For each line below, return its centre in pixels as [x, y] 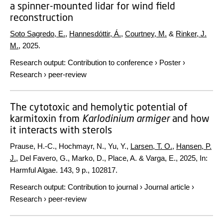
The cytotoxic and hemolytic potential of [99, 107]
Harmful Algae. [34, 170]
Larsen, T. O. [151, 146]
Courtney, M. [146, 33]
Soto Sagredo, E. [38, 33]
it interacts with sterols [61, 130]
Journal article [167, 187]
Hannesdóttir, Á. [95, 33]
